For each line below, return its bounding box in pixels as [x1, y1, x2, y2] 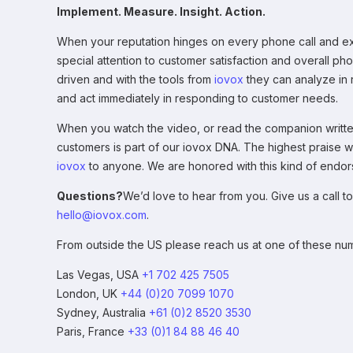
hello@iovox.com [57, 208, 147, 222]
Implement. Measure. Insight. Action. [57, 5, 266, 19]
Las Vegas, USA [57, 268, 142, 282]
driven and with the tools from [57, 72, 214, 87]
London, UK [57, 287, 121, 301]
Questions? [57, 189, 123, 203]
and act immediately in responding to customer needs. [57, 91, 338, 106]
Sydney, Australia [57, 306, 149, 320]
